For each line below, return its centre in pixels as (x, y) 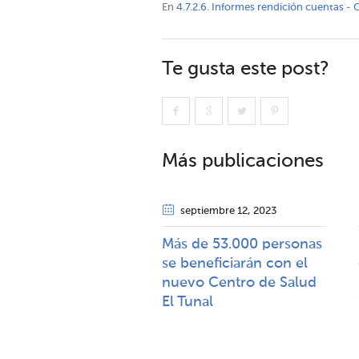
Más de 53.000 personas (242, 244)
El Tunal (188, 302)
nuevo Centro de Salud (239, 283)
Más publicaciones (243, 161)
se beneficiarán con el (235, 264)
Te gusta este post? (245, 69)
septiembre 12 (214, 211)
